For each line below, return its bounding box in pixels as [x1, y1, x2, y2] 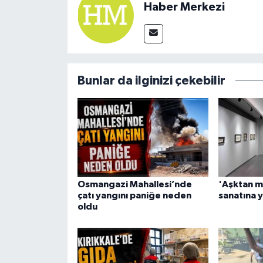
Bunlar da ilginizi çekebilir [77, 74, 225, 87]
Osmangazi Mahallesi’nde [77, 180, 192, 190]
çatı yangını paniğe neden [77, 191, 191, 201]
